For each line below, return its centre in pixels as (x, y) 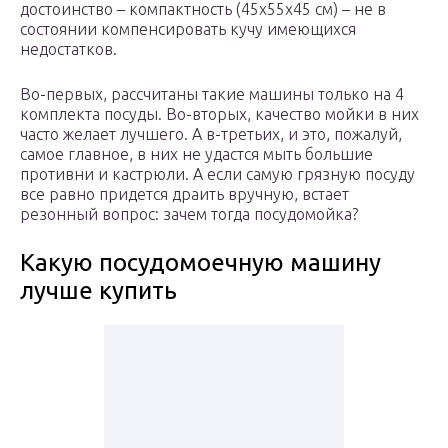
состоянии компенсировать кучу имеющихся (188, 29)
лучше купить (98, 291)
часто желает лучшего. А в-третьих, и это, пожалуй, (211, 134)
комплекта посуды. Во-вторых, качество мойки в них (219, 114)
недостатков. (68, 49)
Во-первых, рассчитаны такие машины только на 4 (212, 94)
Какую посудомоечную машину (200, 263)
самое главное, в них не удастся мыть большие (196, 154)
